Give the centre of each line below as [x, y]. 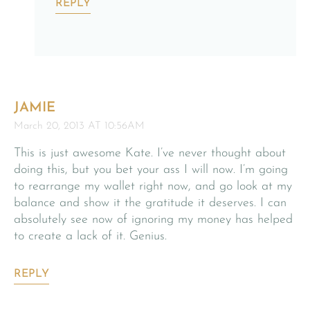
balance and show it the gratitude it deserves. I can [150, 203]
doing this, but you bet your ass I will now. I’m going [151, 170]
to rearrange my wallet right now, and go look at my [153, 186]
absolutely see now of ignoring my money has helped [153, 219]
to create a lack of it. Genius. [90, 236]
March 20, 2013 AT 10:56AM [79, 126]
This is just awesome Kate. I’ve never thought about [150, 153]
